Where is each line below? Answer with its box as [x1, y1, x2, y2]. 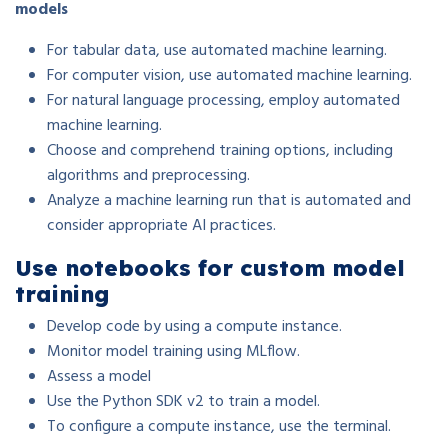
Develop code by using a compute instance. [47, 313, 342, 340]
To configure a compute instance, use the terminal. [47, 413, 395, 440]
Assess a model [47, 363, 151, 390]
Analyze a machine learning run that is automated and [47, 187, 411, 214]
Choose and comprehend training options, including [47, 137, 393, 164]
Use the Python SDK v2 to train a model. [47, 388, 320, 415]
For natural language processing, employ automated [47, 87, 400, 114]
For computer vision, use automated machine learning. [47, 62, 412, 89]
